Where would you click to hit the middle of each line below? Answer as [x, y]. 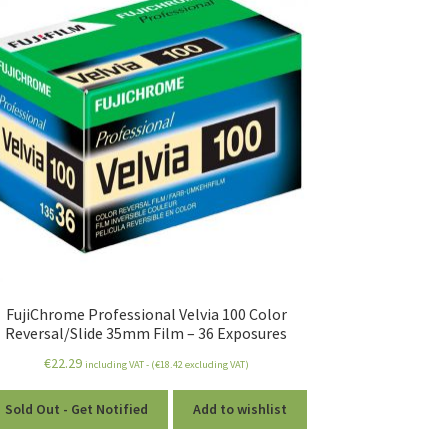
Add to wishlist [239, 409]
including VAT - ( [119, 364]
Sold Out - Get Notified [77, 409]
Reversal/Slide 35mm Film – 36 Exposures [146, 332]
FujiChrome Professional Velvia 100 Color [146, 313]
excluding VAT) [215, 364]
